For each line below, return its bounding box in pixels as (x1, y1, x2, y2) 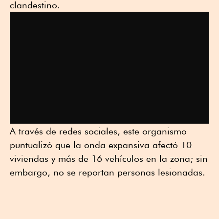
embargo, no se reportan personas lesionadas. (10, 166, 205, 177)
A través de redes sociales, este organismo (10, 125, 187, 136)
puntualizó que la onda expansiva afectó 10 (10, 139, 192, 150)
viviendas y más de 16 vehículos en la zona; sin (10, 153, 208, 164)
